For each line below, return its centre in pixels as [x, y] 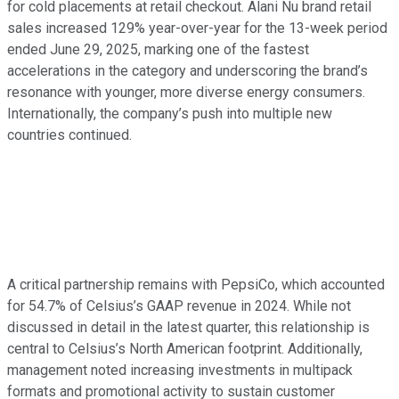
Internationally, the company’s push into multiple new [170, 114]
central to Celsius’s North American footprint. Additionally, [185, 349]
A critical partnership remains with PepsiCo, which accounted [196, 285]
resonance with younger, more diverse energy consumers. [186, 93]
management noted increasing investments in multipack [180, 370]
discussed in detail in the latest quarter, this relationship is [188, 328]
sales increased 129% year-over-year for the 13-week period [197, 28]
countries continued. [69, 135]
